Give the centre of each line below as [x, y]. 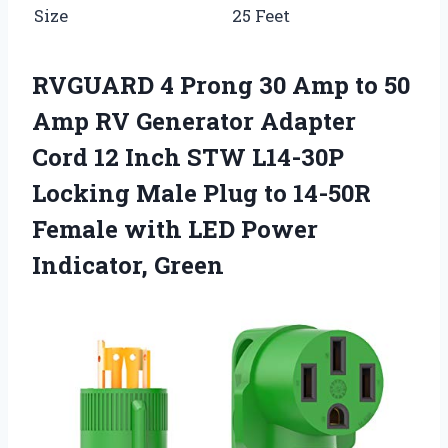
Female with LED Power [175, 228]
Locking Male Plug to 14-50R [201, 192]
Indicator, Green [128, 264]
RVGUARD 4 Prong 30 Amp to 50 [221, 84]
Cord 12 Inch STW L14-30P [188, 156]
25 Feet [261, 15]
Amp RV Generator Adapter [194, 120]
